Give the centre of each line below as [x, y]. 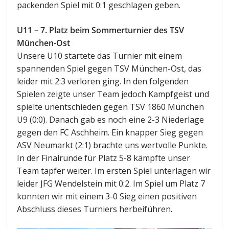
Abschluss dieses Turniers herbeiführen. [95, 209]
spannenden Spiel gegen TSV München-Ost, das [109, 68]
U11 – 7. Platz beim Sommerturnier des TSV [101, 30]
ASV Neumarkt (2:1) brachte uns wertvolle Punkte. [112, 145]
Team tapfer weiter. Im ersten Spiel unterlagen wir [114, 170]
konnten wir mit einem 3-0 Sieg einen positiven [107, 196]
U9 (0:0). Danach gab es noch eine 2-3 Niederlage [111, 119]
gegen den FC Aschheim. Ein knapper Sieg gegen [110, 132]
